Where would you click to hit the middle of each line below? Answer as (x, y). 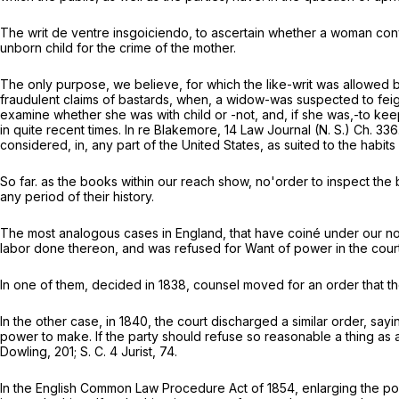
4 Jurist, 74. (143, 352)
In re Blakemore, (175, 130)
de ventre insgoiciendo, (124, 33)
